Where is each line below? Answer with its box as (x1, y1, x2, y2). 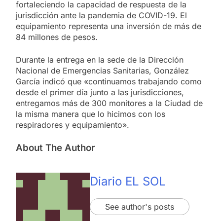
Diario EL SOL (90, 174, 166, 189)
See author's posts (105, 202, 174, 212)
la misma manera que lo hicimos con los (16, 109, 165, 119)
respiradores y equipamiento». (16, 119, 129, 130)
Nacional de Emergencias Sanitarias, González (16, 65, 189, 75)
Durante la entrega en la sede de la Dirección (16, 54, 184, 65)
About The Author (16, 142, 95, 153)
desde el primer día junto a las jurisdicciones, (16, 87, 184, 97)
